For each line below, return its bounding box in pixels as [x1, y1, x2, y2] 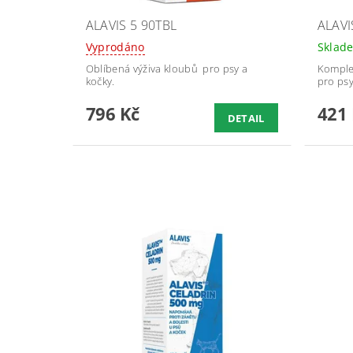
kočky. [85, 74, 115, 89]
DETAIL [227, 111, 265, 126]
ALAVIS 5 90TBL [85, 17, 177, 35]
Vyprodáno [85, 39, 145, 55]
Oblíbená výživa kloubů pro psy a [85, 61, 248, 76]
